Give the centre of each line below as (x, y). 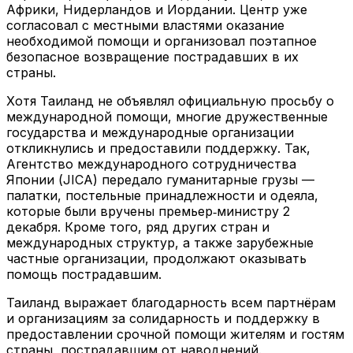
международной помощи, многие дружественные (167, 117)
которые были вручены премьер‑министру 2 (148, 212)
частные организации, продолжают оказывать (156, 259)
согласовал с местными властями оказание (145, 26)
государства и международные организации (150, 133)
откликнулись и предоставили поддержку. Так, (158, 149)
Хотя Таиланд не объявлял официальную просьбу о (170, 101)
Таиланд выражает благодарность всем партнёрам (171, 303)
